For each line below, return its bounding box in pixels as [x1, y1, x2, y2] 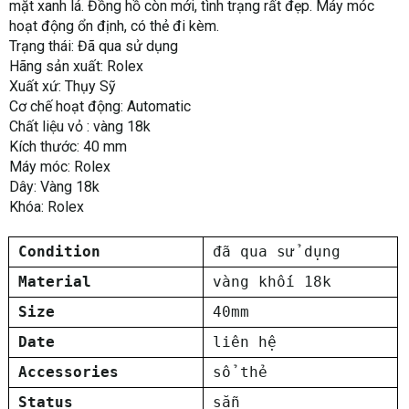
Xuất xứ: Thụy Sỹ [9, 78, 116, 95]
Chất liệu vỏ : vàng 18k [9, 118, 151, 135]
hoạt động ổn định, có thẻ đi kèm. [9, 17, 219, 35]
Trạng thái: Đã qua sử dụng [9, 37, 178, 55]
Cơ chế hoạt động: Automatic [9, 98, 191, 115]
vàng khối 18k [213, 273, 331, 290]
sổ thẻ [213, 363, 267, 381]
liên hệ [213, 333, 277, 351]
